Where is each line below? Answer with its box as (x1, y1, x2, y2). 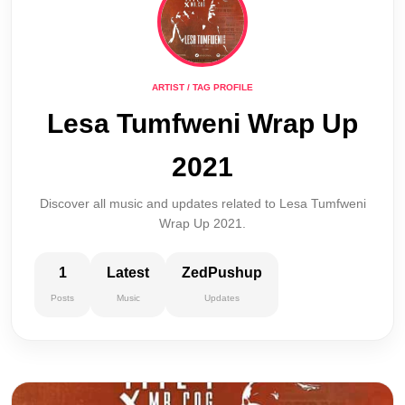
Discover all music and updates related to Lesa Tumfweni (39, 196, 366, 211)
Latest (107, 265, 149, 280)
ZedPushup (182, 265, 262, 280)
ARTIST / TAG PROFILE (152, 82, 253, 92)
